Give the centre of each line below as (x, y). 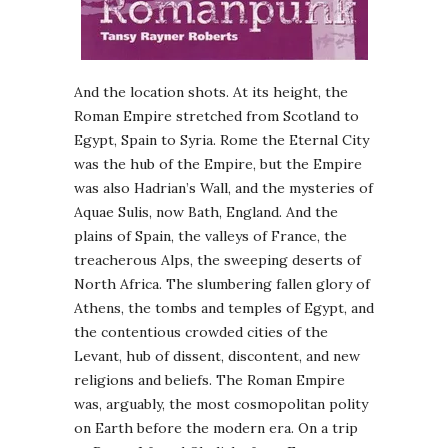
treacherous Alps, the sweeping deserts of (217, 259)
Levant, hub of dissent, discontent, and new (217, 355)
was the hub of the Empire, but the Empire (218, 163)
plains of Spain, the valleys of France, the (210, 235)
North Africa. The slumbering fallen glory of (222, 283)
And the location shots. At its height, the (211, 91)
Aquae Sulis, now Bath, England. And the (206, 211)
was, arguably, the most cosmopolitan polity (221, 403)
